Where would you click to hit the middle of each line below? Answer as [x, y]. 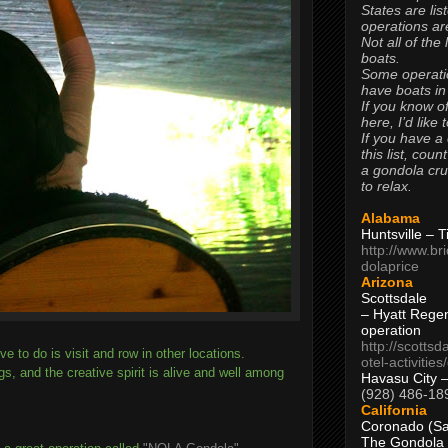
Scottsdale [394, 297]
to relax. [386, 185]
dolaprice [390, 265]
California [394, 409]
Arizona [387, 281]
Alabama [390, 217]
